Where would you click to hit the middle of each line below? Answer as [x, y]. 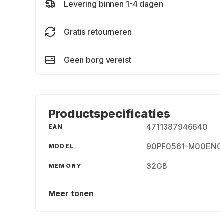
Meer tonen [71, 193]
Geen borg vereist [97, 60]
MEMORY [65, 166]
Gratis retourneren [98, 32]
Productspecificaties [109, 114]
